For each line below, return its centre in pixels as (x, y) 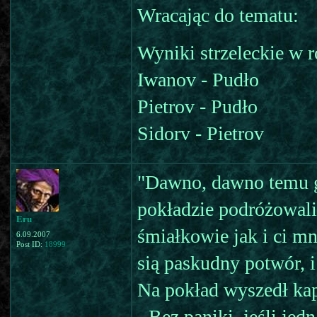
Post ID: (30, 244)
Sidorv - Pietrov (201, 133)
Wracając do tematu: (218, 15)
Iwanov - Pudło (198, 80)
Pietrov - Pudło (197, 106)
